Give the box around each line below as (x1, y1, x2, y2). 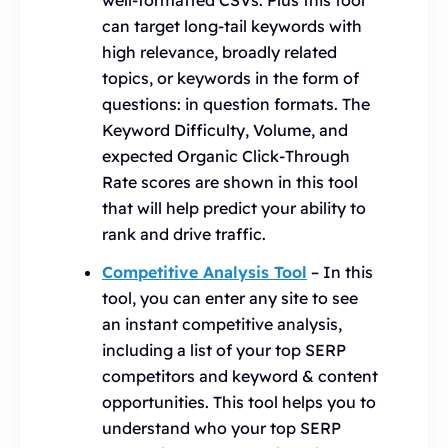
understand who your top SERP (102, 418, 341, 438)
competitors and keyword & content (102, 366, 378, 386)
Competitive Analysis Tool (102, 262, 307, 282)
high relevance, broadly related (102, 42, 337, 62)
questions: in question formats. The (102, 94, 370, 114)
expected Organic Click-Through (102, 146, 350, 166)
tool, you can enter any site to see (102, 288, 358, 308)
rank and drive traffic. (102, 224, 266, 244)
